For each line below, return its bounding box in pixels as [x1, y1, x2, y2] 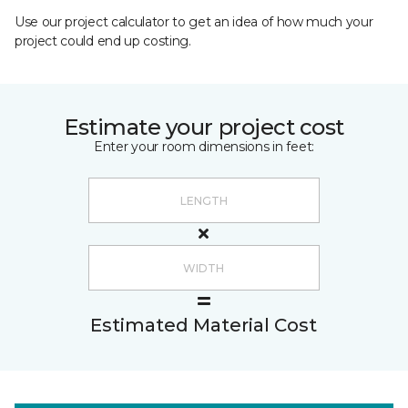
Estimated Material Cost [90, 314, 317, 336]
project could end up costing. [15, 33, 191, 49]
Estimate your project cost [64, 114, 344, 140]
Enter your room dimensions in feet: [93, 138, 315, 155]
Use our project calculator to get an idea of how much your [15, 14, 373, 30]
